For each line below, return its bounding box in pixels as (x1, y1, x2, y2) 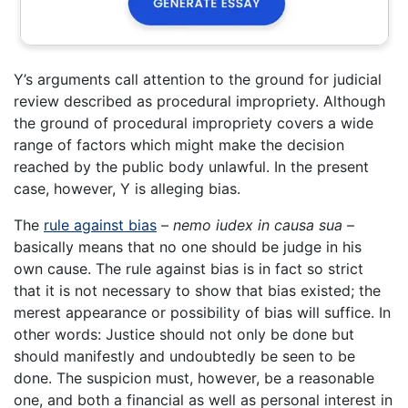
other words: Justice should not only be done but (14, 324, 354, 343)
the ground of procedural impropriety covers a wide (14, 113, 373, 132)
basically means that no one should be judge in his (14, 237, 362, 256)
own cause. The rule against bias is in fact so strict (14, 259, 363, 278)
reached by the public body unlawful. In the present (14, 157, 369, 176)
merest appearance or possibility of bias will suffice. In (14, 302, 391, 321)
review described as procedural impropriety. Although (14, 91, 385, 110)
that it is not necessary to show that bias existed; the (14, 280, 381, 300)
